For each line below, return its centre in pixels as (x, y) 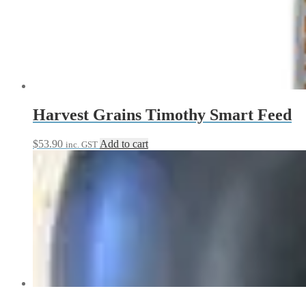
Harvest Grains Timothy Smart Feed (162, 115)
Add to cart (124, 143)
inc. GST (82, 144)
